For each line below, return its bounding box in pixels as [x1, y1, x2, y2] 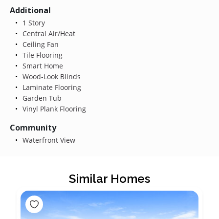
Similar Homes [69, 171, 150, 186]
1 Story [20, 18, 45, 27]
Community [10, 122, 56, 133]
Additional [10, 4, 51, 16]
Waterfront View [20, 135, 75, 145]
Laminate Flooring [20, 82, 81, 92]
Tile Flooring [20, 50, 63, 60]
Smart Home [20, 61, 63, 70]
